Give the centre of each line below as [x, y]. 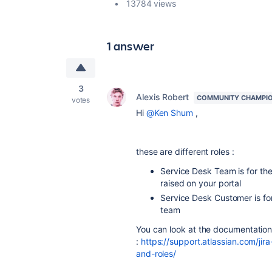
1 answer [131, 46]
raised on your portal [201, 183]
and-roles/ [156, 253]
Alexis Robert [162, 97]
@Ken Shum [169, 113]
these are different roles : [186, 151]
